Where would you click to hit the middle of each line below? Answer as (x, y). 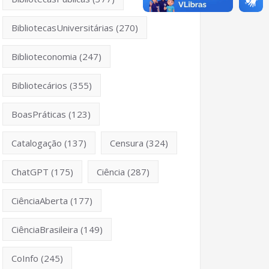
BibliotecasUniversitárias (62, 27)
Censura (127, 143)
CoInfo (25, 258)
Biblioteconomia (44, 56)
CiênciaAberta (40, 200)
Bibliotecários (39, 85)
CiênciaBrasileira (45, 229)
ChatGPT (30, 171)
